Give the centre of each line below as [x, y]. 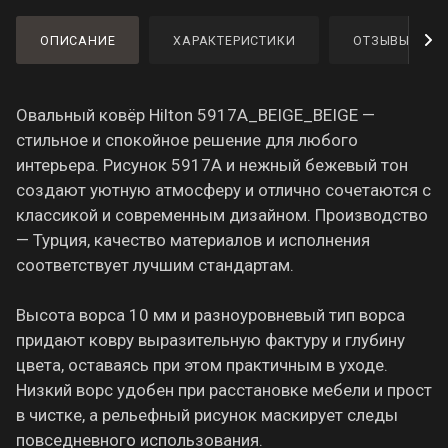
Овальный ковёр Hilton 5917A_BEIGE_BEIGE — [195, 114]
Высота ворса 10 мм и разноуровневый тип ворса [210, 314]
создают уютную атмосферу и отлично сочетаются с [223, 189]
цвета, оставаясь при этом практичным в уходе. [202, 364]
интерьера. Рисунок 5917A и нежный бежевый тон [212, 164]
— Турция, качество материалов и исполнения [193, 239]
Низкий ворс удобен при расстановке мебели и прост [224, 389]
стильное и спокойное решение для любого [187, 139]
